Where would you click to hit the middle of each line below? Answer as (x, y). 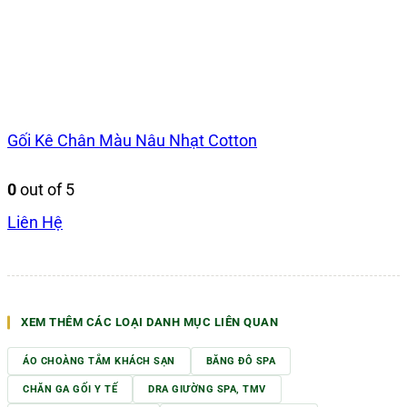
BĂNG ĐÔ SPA (240, 362)
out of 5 (45, 190)
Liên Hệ (35, 223)
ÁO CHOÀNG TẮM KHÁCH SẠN (99, 362)
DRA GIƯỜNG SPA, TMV (207, 390)
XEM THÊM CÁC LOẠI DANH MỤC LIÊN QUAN (149, 323)
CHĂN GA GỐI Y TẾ (70, 390)
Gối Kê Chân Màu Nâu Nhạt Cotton (132, 140)
